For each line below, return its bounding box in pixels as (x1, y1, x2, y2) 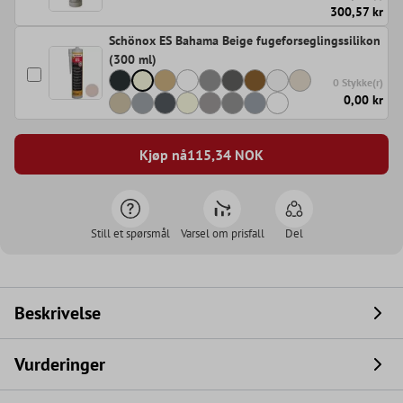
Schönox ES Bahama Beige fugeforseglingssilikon (109, 32, 381, 49)
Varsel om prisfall (180, 226, 264, 242)
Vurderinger (14, 353, 105, 377)
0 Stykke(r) (333, 76, 383, 90)
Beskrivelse (14, 301, 101, 326)
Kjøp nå (139, 145, 187, 164)
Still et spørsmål (90, 226, 170, 242)
